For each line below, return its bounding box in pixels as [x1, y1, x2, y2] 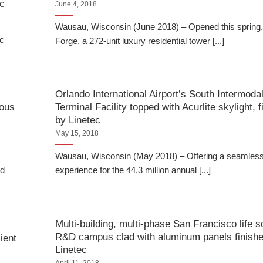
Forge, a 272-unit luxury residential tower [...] [55, 36, 225, 46]
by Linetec [55, 113, 101, 126]
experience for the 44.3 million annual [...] [55, 165, 211, 176]
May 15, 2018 [55, 129, 99, 138]
